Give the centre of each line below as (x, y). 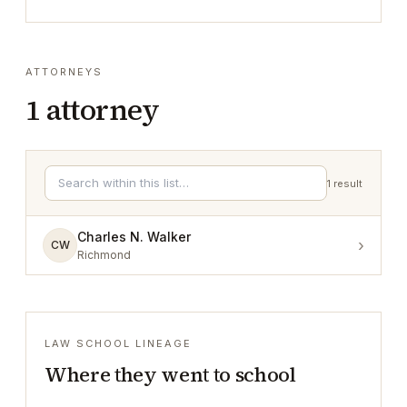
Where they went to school (170, 374)
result (348, 183)
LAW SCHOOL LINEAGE (118, 343)
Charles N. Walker (134, 237)
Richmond (104, 255)
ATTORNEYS (64, 72)
